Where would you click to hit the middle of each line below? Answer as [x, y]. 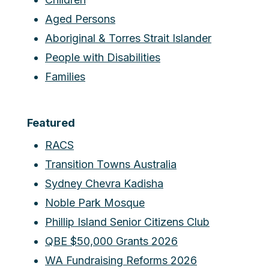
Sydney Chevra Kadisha [104, 183]
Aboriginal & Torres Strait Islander [128, 38]
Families [65, 76]
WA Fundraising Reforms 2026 [121, 260]
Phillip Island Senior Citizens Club [127, 222]
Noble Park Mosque [95, 202]
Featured [51, 122]
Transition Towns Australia [111, 164]
